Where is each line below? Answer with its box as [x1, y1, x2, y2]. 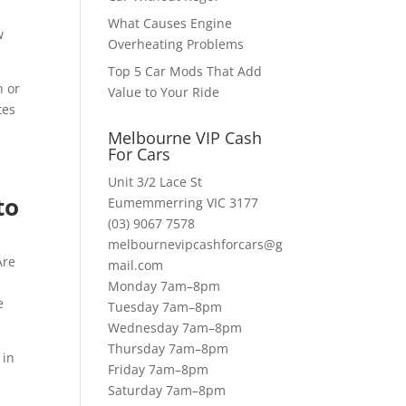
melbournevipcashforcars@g [108, 236, 284, 254]
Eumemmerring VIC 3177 [108, 194, 259, 212]
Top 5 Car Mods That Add [108, 63, 263, 81]
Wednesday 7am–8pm [108, 319, 243, 337]
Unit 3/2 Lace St [108, 173, 203, 191]
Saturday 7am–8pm [108, 382, 227, 400]
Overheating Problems [108, 35, 245, 53]
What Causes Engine [108, 14, 233, 33]
